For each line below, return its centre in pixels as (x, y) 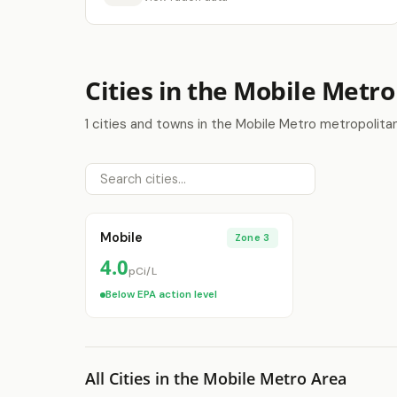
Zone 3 (252, 237)
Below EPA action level (161, 295)
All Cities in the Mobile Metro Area (216, 378)
